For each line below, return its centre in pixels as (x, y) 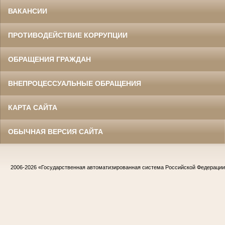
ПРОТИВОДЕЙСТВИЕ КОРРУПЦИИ (68, 35)
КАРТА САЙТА (33, 107)
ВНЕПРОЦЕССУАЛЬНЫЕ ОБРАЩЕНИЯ (75, 83)
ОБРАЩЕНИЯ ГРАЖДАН (49, 59)
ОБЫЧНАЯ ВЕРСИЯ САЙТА (55, 132)
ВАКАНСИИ (28, 11)
